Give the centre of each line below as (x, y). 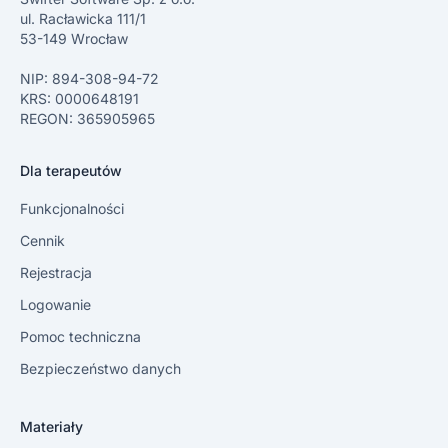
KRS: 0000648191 (79, 99)
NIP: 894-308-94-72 (89, 79)
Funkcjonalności (72, 209)
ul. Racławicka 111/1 (83, 19)
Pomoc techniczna (80, 337)
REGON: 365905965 (87, 119)
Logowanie (55, 305)
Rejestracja (56, 273)
